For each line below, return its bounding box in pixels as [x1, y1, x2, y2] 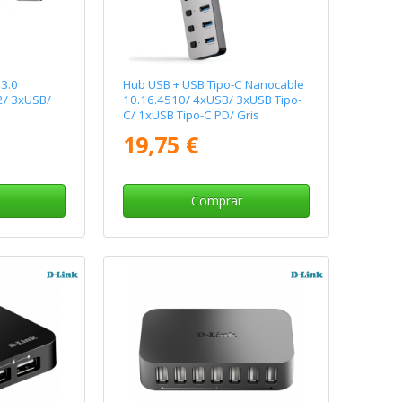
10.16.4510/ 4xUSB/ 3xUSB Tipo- [123, 92, 302, 109]
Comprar [190, 192, 242, 210]
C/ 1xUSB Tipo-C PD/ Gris [123, 107, 260, 124]
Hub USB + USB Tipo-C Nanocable [123, 76, 305, 93]
